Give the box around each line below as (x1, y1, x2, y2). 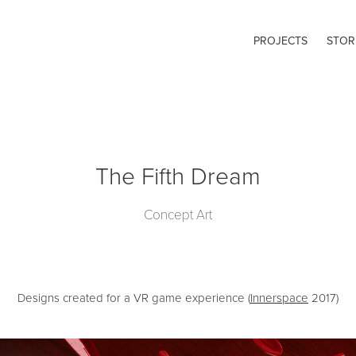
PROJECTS (253, 33, 308, 48)
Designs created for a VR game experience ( (17, 289, 250, 306)
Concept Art (143, 205, 212, 223)
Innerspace (250, 289, 308, 306)
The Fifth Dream (95, 159, 261, 192)
